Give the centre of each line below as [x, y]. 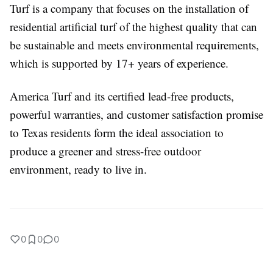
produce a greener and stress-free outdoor [105, 151]
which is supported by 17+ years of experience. [119, 63]
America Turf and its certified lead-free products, [122, 96]
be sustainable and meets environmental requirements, [134, 45]
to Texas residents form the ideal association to [117, 133]
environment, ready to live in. [78, 169]
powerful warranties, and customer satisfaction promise [136, 114]
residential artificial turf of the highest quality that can [133, 27]
